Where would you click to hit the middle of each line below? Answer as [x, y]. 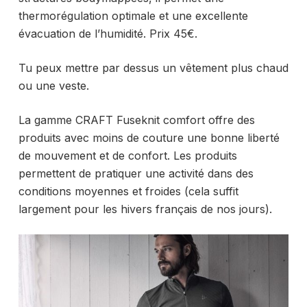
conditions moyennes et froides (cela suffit [128, 191]
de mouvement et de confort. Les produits [127, 155]
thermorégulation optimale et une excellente [133, 15]
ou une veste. [53, 85]
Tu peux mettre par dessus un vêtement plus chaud [153, 67]
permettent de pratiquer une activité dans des [136, 173]
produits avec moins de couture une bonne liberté [149, 137]
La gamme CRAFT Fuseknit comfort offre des [136, 120]
